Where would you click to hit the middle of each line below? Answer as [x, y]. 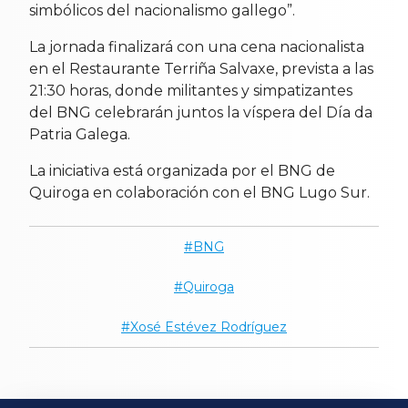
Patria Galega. [80, 134]
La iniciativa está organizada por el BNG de [182, 170]
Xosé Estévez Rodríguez [209, 326]
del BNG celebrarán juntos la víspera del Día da [201, 112]
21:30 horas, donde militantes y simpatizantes [191, 90]
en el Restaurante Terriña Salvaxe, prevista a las [201, 68]
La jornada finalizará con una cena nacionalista [197, 46]
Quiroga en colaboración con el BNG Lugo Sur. [199, 192]
